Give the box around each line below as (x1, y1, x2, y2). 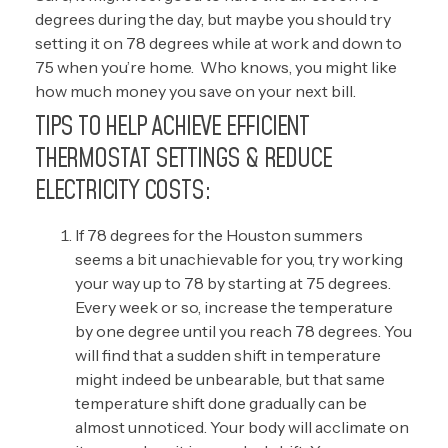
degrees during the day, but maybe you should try (35, 9, 391, 29)
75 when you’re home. (35, 57, 194, 77)
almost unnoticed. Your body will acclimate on (75, 417, 409, 437)
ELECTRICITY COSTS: (35, 172, 211, 210)
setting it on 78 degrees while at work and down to (35, 33, 402, 53)
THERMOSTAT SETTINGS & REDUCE (35, 140, 332, 178)
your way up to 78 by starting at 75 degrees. (75, 273, 391, 293)
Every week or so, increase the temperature (75, 297, 393, 317)
